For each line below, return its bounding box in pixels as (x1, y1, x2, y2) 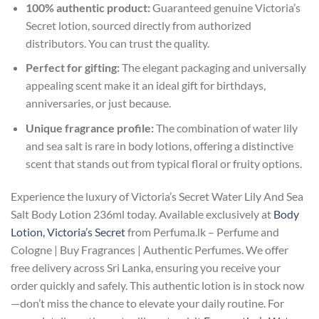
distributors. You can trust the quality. (25, 36, 209, 50)
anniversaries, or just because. (25, 96, 171, 110)
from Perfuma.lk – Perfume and (125, 224, 279, 239)
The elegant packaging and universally (119, 61, 306, 75)
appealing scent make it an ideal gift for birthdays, (25, 78, 266, 93)
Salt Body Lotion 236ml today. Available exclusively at (11, 206, 273, 221)
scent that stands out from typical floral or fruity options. (25, 157, 302, 170)
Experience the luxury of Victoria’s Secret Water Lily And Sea (11, 189, 303, 203)
